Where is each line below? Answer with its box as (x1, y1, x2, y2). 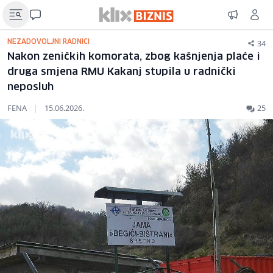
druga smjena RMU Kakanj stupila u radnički (7, 67, 236, 77)
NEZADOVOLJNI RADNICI (7, 38, 90, 45)
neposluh (7, 82, 54, 93)
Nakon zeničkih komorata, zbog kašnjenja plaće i (7, 52, 260, 62)
